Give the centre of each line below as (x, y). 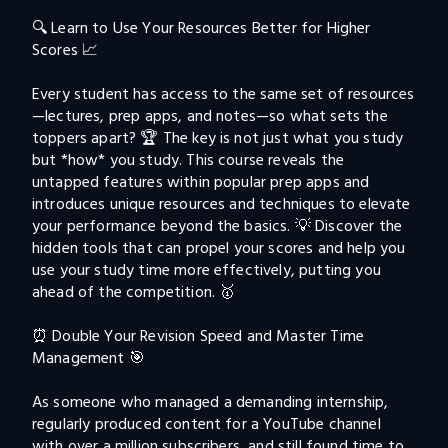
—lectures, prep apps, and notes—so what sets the (212, 116)
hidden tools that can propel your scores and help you (221, 248)
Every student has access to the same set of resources (223, 94)
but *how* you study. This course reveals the (190, 160)
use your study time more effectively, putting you (209, 270)
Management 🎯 (88, 358)
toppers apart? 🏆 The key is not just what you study (220, 138)
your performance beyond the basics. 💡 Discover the (219, 226)
